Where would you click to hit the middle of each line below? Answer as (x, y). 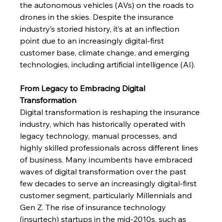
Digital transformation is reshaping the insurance (111, 112)
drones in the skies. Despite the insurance (98, 17)
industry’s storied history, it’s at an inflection (101, 29)
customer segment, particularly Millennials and (107, 195)
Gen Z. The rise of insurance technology (94, 207)
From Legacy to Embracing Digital (84, 88)
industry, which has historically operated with (104, 124)
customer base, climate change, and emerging (106, 53)
